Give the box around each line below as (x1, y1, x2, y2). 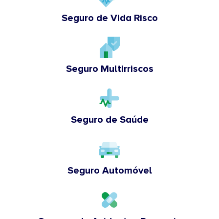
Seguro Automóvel (67, 164, 152, 176)
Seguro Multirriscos (66, 63, 153, 75)
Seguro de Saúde (70, 113, 149, 126)
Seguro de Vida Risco (61, 12, 158, 24)
